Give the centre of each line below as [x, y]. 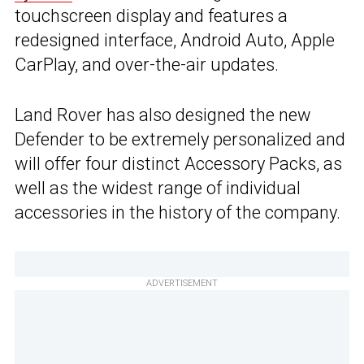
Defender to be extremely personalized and [180, 139]
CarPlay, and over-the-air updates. [147, 64]
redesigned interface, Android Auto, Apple [175, 40]
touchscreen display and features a [151, 15]
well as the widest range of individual [158, 188]
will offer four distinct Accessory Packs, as [178, 163]
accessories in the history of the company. [178, 212]
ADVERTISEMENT [182, 283]
